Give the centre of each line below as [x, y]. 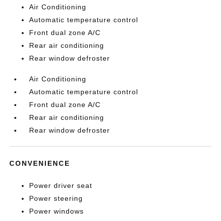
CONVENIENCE [40, 164]
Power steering [56, 199]
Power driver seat [61, 186]
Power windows [57, 211]
